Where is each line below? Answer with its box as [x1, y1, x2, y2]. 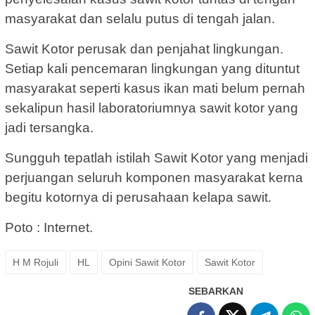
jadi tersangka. [5, 120, 94, 135]
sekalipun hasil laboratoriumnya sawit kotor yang [5, 100, 298, 115]
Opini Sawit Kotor [109, 256, 186, 268]
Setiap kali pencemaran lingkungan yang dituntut [5, 60, 300, 76]
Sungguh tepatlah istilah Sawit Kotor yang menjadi [5, 150, 308, 165]
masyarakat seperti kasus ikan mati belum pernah [5, 80, 305, 96]
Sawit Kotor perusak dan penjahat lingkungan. [5, 41, 283, 56]
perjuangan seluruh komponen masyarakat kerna [5, 169, 303, 185]
